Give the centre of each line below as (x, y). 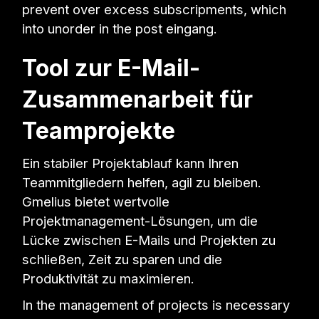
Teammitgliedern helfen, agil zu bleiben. (142, 182)
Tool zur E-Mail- (111, 68)
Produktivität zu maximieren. (109, 278)
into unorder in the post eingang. (120, 28)
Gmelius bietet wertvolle (96, 201)
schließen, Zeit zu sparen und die (122, 259)
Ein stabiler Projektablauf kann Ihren (131, 163)
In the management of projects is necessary (156, 304)
